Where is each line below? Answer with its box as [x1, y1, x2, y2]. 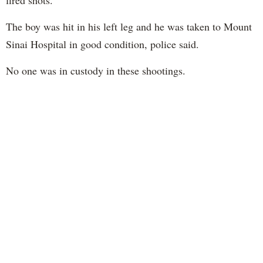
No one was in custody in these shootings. [6, 63, 186, 78]
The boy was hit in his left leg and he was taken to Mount [6, 19, 252, 34]
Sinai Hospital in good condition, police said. [6, 37, 199, 52]
